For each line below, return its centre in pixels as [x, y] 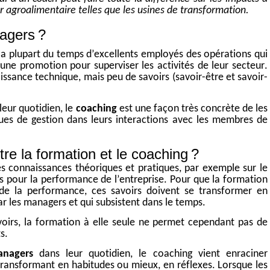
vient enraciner [230, 254]
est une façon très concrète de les [192, 109]
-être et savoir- [234, 78]
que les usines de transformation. [175, 11]
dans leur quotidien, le [93, 254]
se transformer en [226, 192]
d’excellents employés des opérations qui [176, 55]
